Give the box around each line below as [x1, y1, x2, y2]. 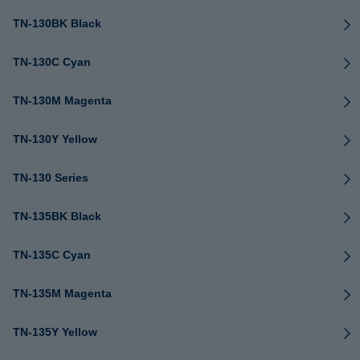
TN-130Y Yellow [13, 133, 97, 145]
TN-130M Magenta [13, 94, 112, 107]
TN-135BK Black [13, 210, 101, 223]
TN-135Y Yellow [13, 325, 97, 338]
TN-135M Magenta [13, 287, 112, 300]
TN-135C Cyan [13, 248, 91, 261]
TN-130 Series [13, 171, 88, 184]
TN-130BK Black [13, 17, 101, 30]
